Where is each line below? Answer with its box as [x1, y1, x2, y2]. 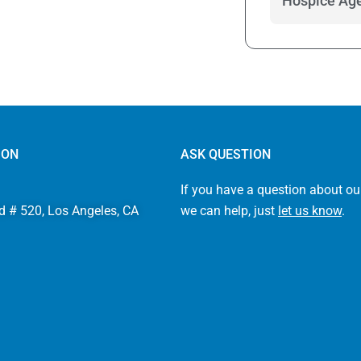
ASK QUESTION [180, 147, 271, 162]
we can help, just [180, 203, 278, 218]
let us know [278, 203, 342, 218]
